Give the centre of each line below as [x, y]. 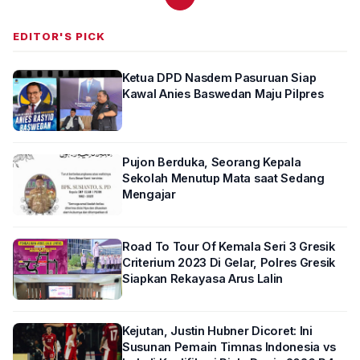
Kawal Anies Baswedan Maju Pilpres [223, 94]
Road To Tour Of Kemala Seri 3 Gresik [229, 246]
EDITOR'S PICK [59, 36]
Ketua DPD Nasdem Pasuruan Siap [219, 78]
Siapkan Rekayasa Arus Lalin [203, 278]
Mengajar [149, 194]
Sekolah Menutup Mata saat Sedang [223, 178]
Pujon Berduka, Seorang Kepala [167, 162]
